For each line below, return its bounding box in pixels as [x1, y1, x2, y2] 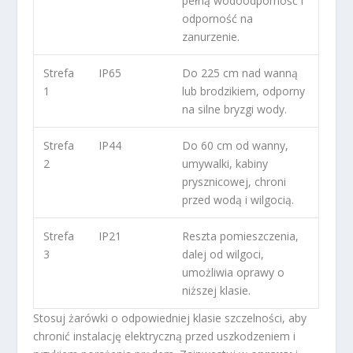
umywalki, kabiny [182, 156, 269, 172]
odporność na [182, 11, 254, 27]
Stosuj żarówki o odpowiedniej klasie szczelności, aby [33, 310, 307, 326]
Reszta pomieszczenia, [182, 229, 299, 244]
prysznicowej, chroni [182, 174, 287, 190]
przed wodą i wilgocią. [182, 192, 295, 208]
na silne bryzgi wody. [182, 102, 288, 117]
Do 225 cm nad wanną [182, 65, 299, 81]
